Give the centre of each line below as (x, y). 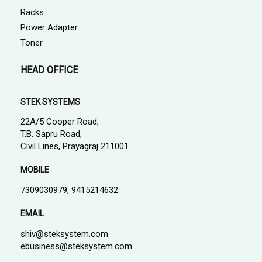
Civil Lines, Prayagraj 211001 (75, 146)
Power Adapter (49, 28)
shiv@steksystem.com (64, 234)
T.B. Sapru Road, (51, 134)
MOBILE (35, 170)
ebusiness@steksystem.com (76, 247)
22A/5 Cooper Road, (60, 122)
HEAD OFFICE (49, 70)
